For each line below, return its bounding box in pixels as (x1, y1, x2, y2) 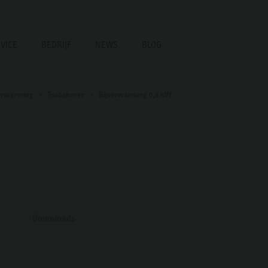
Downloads (32, 212, 75, 224)
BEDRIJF (41, 39, 71, 50)
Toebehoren (47, 89, 85, 99)
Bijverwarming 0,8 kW (99, 89, 171, 99)
